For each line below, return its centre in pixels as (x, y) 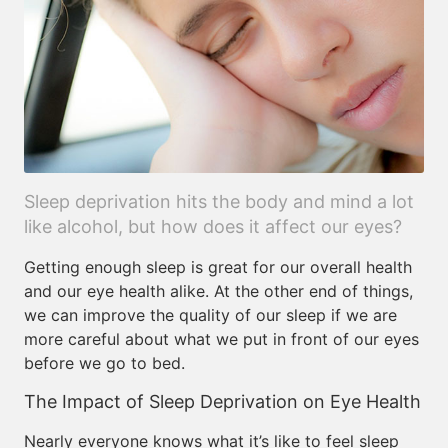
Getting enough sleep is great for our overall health (218, 267)
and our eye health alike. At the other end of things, (218, 291)
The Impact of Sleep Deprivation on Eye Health (222, 401)
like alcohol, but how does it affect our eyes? (213, 226)
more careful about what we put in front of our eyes (221, 339)
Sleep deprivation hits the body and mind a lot (219, 201)
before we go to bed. (104, 363)
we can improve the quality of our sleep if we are (210, 315)
